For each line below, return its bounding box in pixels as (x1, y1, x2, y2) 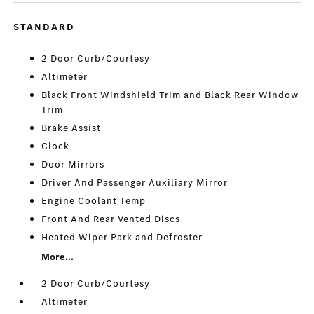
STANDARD (13, 20, 76, 34)
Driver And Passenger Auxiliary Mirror (41, 176, 228, 190)
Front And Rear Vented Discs (41, 212, 181, 226)
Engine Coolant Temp (41, 194, 146, 208)
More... (41, 250, 74, 264)
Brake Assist (41, 121, 102, 135)
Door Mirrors (41, 158, 105, 172)
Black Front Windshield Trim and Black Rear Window (41, 88, 299, 102)
